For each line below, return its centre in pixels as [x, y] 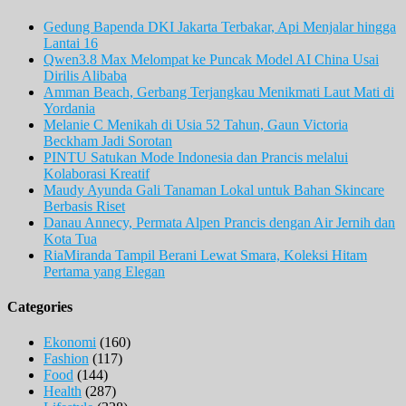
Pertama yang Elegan [104, 271]
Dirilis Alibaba [85, 75]
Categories [40, 307]
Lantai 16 [71, 43]
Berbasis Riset [84, 206]
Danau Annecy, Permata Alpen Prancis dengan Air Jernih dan [219, 222]
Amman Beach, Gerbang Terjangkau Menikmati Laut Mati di [219, 92]
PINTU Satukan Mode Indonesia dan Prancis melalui [196, 157]
